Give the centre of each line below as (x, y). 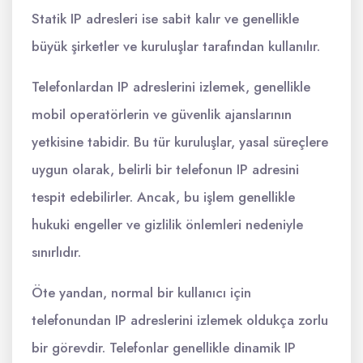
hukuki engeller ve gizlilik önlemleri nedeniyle (167, 224)
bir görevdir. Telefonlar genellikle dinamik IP (164, 348)
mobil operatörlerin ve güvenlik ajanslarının (162, 114)
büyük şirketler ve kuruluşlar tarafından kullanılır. (176, 46)
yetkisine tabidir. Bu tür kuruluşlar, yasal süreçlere (180, 142)
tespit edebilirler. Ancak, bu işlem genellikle (163, 197)
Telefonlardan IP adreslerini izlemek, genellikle (171, 87)
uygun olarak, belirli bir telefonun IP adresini (165, 169)
